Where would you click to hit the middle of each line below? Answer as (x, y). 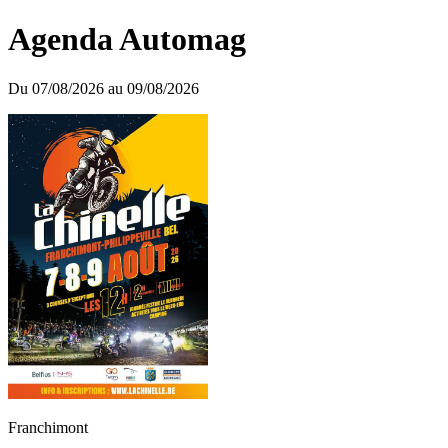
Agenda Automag (127, 39)
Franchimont (48, 428)
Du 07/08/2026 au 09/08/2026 (103, 88)
